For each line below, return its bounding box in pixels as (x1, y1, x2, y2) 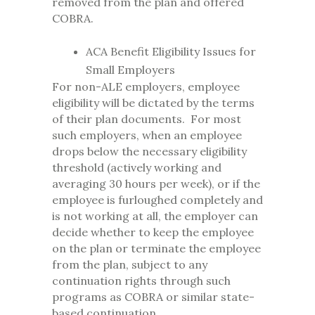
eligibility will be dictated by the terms (52, 96, 255, 110)
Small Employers (86, 63, 175, 77)
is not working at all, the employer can (52, 209, 258, 224)
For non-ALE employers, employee (52, 79, 240, 94)
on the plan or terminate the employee (52, 241, 261, 256)
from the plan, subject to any (52, 257, 207, 272)
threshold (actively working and (52, 160, 221, 175)
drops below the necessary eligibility (52, 144, 247, 159)
